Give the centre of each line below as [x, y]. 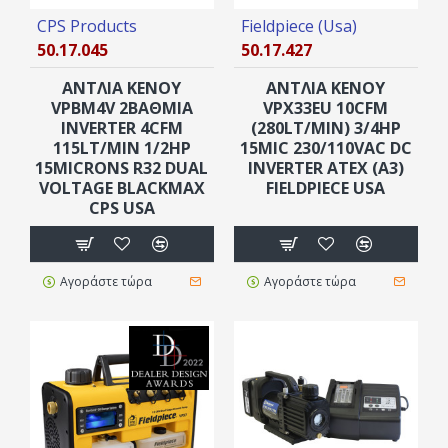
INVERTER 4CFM [121, 127]
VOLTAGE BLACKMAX [121, 187]
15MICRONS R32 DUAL [122, 167]
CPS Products [87, 25]
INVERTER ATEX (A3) [325, 167]
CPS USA [121, 207]
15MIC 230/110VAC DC [325, 147]
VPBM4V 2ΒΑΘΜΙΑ [121, 107]
